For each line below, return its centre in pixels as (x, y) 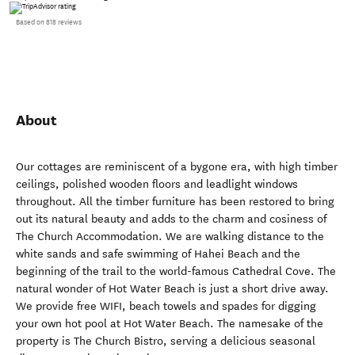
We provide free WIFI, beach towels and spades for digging (166, 306)
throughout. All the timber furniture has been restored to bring (175, 202)
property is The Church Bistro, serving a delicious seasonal (166, 341)
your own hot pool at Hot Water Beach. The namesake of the (170, 324)
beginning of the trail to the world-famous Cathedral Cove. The (176, 271)
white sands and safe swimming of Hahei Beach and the (158, 254)
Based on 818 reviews (49, 22)
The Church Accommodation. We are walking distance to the (170, 237)
